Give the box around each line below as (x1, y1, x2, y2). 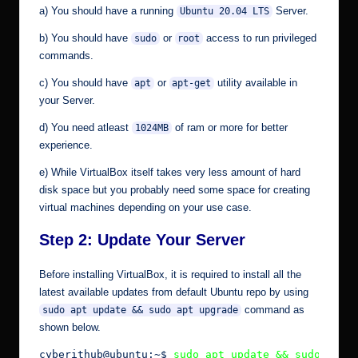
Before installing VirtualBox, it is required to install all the (39, 268, 301, 281)
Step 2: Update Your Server (39, 231, 245, 249)
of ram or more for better (171, 121, 288, 134)
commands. (39, 50, 93, 62)
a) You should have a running (39, 5, 177, 18)
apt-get (172, 78, 212, 89)
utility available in (214, 77, 298, 89)
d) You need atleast (39, 121, 132, 134)
